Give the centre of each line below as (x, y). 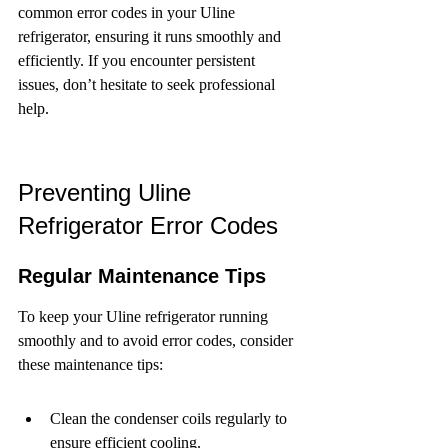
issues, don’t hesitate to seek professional (148, 84)
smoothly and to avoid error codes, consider (157, 340)
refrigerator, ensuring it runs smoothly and (151, 36)
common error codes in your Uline (128, 12)
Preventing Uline (108, 192)
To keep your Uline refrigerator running (145, 316)
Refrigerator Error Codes (148, 225)
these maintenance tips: (90, 364)
